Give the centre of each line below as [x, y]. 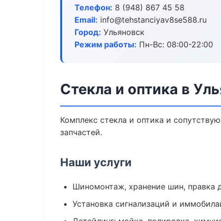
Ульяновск [123, 32]
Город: [88, 32]
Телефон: [93, 7]
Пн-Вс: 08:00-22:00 [175, 44]
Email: [86, 20]
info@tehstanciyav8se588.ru [152, 20]
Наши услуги [96, 162]
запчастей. [81, 132]
